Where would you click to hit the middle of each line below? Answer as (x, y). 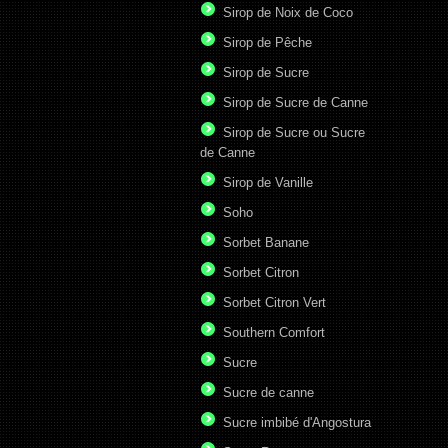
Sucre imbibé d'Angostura (297, 423)
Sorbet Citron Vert (274, 303)
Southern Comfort (274, 333)
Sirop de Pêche (267, 43)
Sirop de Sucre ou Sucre (294, 133)
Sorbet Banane (266, 243)
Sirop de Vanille (268, 183)
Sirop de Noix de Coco (288, 13)
